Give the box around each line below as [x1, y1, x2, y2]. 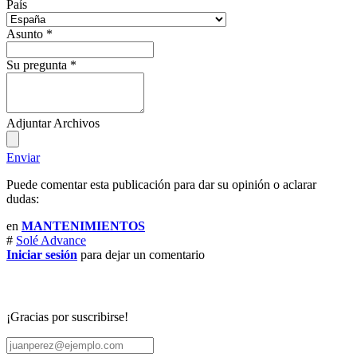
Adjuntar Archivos [6, 116, 100, 131]
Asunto [6, 27, 43, 41]
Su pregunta [6, 58, 67, 73]
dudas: [6, 192, 39, 206]
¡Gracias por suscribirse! [6, 310, 128, 324]
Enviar [6, 151, 40, 165]
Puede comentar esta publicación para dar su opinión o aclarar [6, 178, 316, 192]
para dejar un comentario [77, 248, 205, 262]
